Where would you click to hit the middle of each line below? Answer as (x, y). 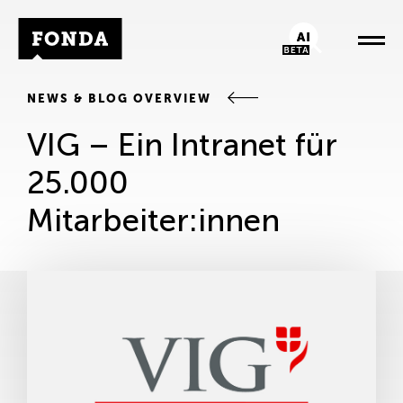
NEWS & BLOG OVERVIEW (121, 99)
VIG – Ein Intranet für (182, 145)
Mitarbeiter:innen (153, 220)
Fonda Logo (63, 28)
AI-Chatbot (324, 32)
